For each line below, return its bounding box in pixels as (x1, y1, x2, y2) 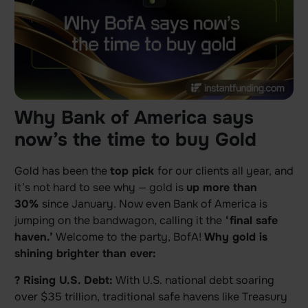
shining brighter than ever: (14, 246, 156, 261)
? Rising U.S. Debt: (14, 272, 113, 287)
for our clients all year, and (157, 164, 294, 179)
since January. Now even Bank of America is (41, 197, 267, 212)
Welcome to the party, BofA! (52, 230, 204, 245)
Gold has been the (14, 164, 110, 179)
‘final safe (221, 213, 278, 228)
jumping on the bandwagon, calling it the (14, 213, 222, 228)
